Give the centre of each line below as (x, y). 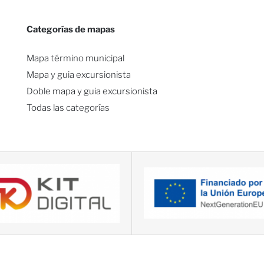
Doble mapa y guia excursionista (92, 91)
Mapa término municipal (75, 58)
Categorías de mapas (70, 29)
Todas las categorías (68, 108)
